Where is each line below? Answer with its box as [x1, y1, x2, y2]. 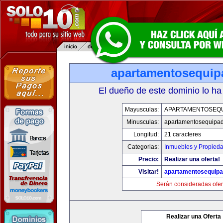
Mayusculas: [124, 106, 159, 113]
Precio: [138, 156, 159, 163]
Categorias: [127, 143, 159, 150]
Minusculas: [126, 118, 159, 125]
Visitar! [138, 168, 159, 175]
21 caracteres [164, 131, 201, 138]
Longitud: [133, 131, 159, 138]
